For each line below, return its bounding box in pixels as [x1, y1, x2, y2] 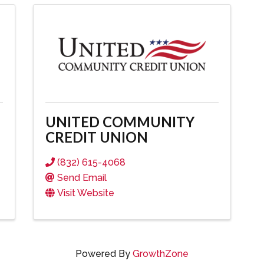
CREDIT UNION [45, 128, 148, 146]
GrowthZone [133, 248, 189, 259]
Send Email [57, 172, 107, 183]
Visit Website [57, 187, 114, 199]
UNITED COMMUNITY [45, 113, 194, 130]
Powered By [75, 248, 133, 259]
